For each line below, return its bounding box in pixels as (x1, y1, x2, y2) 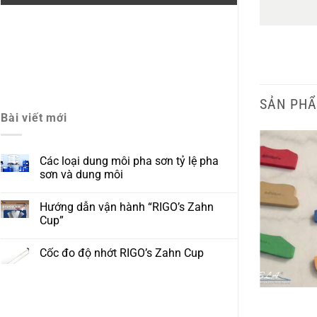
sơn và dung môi (40, 168, 123, 182)
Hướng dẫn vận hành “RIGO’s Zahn (40, 200, 214, 214)
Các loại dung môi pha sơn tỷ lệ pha (40, 154, 219, 168)
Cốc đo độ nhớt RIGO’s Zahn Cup (40, 246, 204, 260)
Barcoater (143, 296, 191, 310)
